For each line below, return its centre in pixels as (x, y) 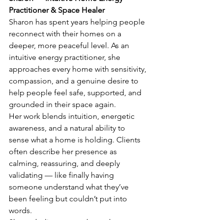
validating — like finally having (62, 175)
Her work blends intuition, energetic (73, 116)
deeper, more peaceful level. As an (70, 45)
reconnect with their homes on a (66, 33)
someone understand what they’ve (70, 187)
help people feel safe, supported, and (76, 92)
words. (20, 210)
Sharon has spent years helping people (78, 22)
